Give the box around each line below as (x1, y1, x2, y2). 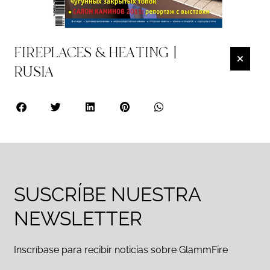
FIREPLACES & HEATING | (14, 42, 178, 62)
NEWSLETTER (14, 207, 143, 230)
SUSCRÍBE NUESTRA (14, 183, 201, 206)
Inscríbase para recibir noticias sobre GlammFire (14, 243, 228, 256)
